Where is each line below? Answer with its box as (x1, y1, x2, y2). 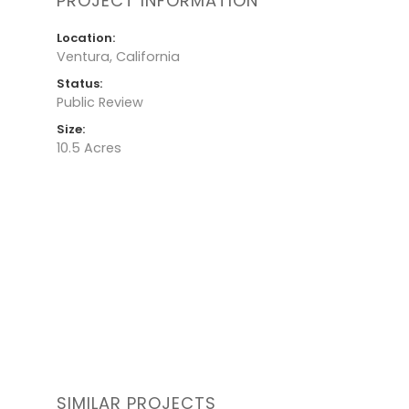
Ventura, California (57, 47, 180, 66)
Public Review (57, 92, 143, 111)
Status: (57, 74, 102, 92)
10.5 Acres (57, 138, 121, 157)
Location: (57, 28, 115, 47)
